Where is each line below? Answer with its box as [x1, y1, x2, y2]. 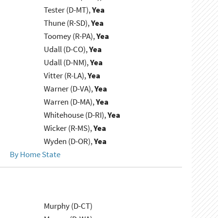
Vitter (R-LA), [44, 70, 88, 81]
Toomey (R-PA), [44, 31, 97, 42]
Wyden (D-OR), [44, 136, 94, 147]
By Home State [9, 149, 60, 160]
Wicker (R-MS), [44, 123, 94, 134]
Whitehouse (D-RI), [44, 109, 108, 121]
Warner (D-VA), [44, 83, 95, 94]
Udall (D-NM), [44, 57, 91, 68]
